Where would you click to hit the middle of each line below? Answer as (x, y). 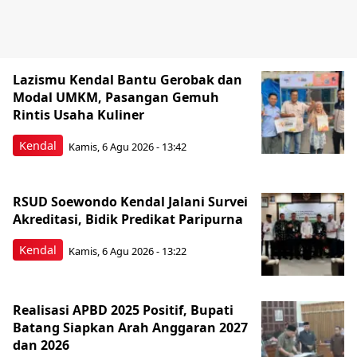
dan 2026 (41, 345)
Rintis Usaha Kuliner (78, 115)
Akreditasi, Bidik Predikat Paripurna (128, 220)
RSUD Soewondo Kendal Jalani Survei (130, 202)
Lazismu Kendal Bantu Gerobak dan (127, 80)
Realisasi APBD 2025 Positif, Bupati (123, 310)
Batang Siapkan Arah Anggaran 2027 (130, 328)
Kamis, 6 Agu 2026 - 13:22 (127, 251)
